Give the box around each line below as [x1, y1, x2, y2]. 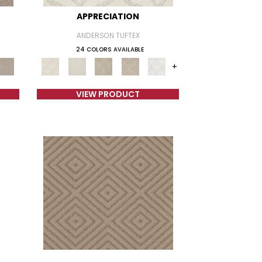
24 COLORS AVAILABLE [75, 45, 144, 54]
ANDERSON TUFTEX [76, 30, 140, 40]
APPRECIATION [77, 11, 140, 22]
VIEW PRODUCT [76, 88, 140, 100]
